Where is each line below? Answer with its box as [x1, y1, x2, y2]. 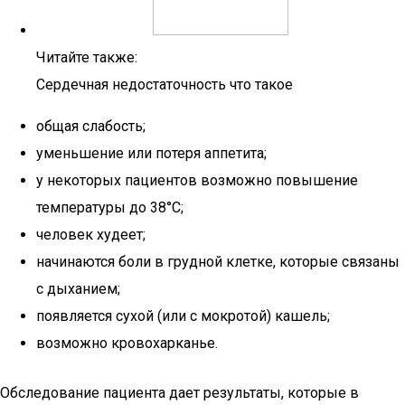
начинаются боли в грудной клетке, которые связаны [36, 253, 400, 270]
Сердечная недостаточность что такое [36, 76, 293, 93]
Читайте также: [36, 49, 137, 66]
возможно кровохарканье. [36, 334, 218, 352]
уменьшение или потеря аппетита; [36, 145, 267, 162]
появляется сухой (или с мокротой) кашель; [36, 307, 330, 325]
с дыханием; [36, 280, 120, 297]
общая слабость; [36, 118, 146, 135]
